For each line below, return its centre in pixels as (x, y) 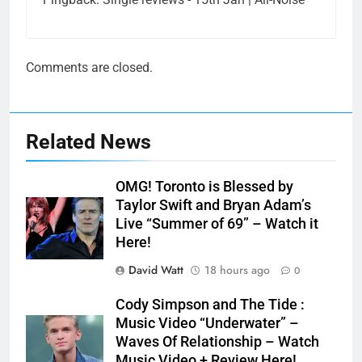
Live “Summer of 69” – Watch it (217, 223)
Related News (88, 141)
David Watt (156, 269)
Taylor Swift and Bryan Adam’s (213, 205)
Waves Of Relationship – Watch (217, 341)
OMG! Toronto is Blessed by (204, 186)
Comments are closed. (89, 67)
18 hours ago (237, 269)
